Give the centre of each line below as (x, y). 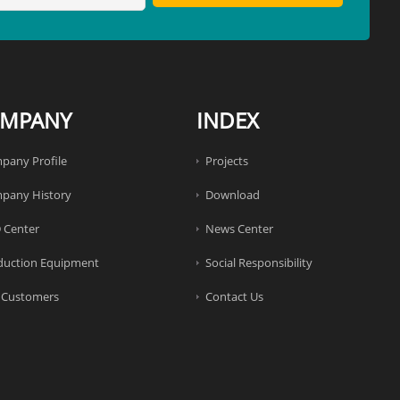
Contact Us (235, 297)
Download (233, 195)
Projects (227, 161)
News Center (240, 229)
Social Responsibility (259, 263)
